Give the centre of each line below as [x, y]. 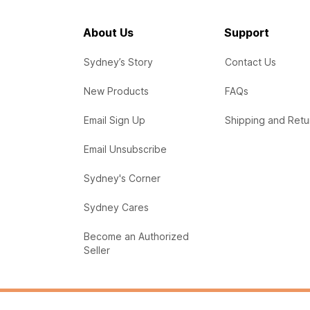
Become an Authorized [136, 236]
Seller [97, 250]
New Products [116, 91]
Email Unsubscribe [125, 149]
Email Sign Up [115, 120]
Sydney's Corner [122, 178]
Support [246, 33]
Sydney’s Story [118, 62]
